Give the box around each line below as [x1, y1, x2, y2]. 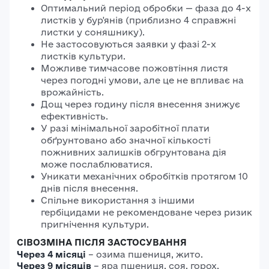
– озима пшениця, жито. [86, 249, 203, 259]
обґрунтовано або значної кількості [41, 135, 211, 145]
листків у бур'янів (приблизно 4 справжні [41, 15, 236, 25]
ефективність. [41, 111, 108, 121]
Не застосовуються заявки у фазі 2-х [41, 39, 216, 49]
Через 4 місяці [17, 249, 86, 259]
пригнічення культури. [41, 219, 149, 229]
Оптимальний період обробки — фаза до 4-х [41, 3, 251, 13]
